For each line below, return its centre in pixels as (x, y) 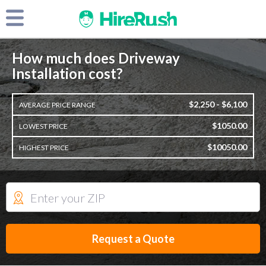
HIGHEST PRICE (44, 147)
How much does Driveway (96, 58)
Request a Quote (133, 239)
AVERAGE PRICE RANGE (57, 104)
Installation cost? (67, 73)
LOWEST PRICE (43, 126)
